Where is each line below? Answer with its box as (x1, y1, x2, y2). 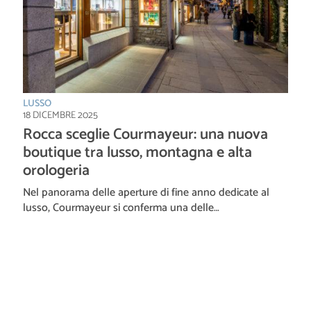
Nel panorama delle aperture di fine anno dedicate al (23, 183, 269, 202)
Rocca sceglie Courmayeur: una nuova (23, 121, 268, 147)
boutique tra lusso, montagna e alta (23, 140, 252, 165)
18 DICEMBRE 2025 (23, 107, 98, 124)
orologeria (23, 158, 90, 183)
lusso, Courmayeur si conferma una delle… (23, 198, 219, 217)
